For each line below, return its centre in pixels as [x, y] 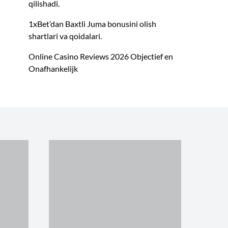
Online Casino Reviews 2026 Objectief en [101, 56]
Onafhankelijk [53, 69]
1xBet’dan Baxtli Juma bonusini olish [92, 24]
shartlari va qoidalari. [65, 36]
